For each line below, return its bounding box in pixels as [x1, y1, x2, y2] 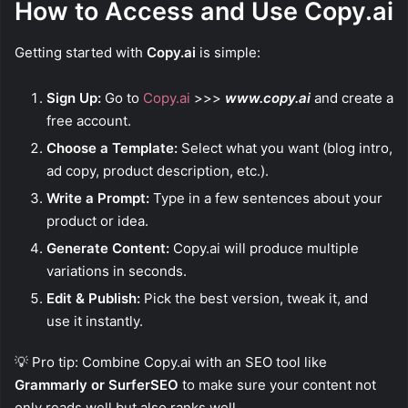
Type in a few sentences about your [149, 189, 382, 207]
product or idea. [46, 211, 148, 229]
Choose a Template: [46, 138, 178, 157]
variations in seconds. [46, 261, 187, 280]
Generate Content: [46, 239, 169, 257]
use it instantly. [46, 311, 143, 330]
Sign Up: [46, 88, 101, 107]
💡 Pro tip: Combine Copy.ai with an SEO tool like [15, 352, 327, 371]
